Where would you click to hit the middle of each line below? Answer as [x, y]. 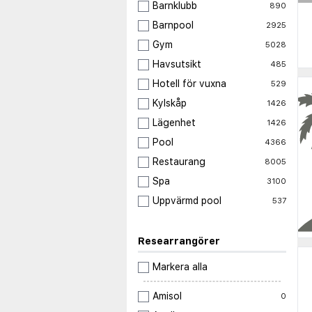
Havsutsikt [177, 64]
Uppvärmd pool [187, 201]
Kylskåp [170, 103]
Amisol [167, 296]
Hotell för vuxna [189, 84]
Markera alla [180, 267]
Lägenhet [174, 123]
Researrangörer [179, 241]
